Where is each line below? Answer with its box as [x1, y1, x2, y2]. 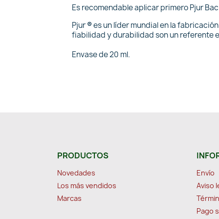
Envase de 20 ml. [72, 49, 130, 60]
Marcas [57, 194, 82, 203]
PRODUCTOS [57, 150, 109, 161]
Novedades [57, 168, 95, 177]
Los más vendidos [57, 181, 116, 190]
